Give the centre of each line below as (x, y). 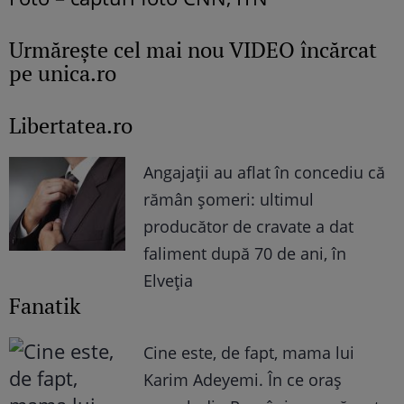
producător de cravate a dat (249, 227)
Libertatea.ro (71, 126)
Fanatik (45, 306)
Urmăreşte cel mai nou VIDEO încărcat (193, 50)
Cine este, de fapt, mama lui (249, 353)
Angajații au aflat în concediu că (265, 173)
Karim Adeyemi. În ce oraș (243, 380)
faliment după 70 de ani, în (245, 254)
